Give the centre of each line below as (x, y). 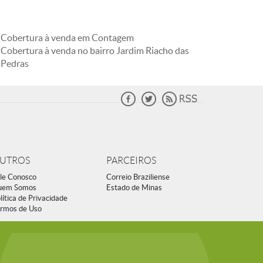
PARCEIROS (131, 161)
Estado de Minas (134, 188)
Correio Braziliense (138, 177)
